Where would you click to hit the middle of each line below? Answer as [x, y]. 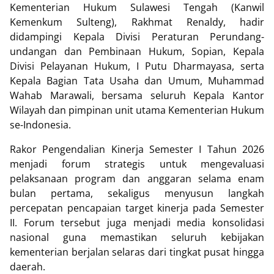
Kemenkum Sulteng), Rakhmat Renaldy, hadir [137, 22]
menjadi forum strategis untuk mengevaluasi [137, 164]
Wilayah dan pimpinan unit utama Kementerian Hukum [137, 110]
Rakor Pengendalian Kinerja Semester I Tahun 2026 [137, 149]
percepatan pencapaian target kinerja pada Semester [137, 208]
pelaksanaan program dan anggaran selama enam [137, 179]
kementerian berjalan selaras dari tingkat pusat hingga [137, 252]
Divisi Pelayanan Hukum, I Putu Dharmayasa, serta [137, 66]
